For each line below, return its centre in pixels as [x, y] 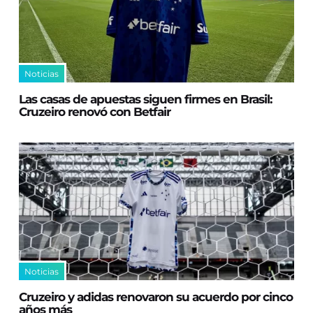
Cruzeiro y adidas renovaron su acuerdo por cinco [156, 297]
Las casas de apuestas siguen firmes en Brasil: [146, 99]
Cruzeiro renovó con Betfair [95, 111]
